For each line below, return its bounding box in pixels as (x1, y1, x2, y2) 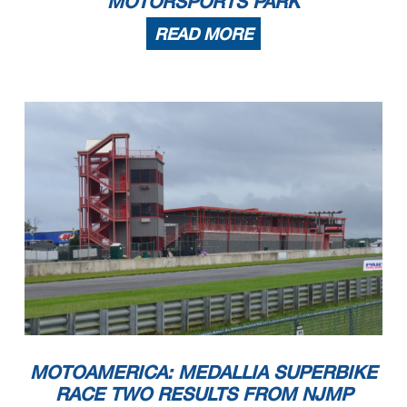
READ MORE (154, 24, 253, 45)
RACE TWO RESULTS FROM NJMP (55, 382, 352, 405)
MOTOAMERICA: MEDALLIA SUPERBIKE (30, 361, 377, 383)
